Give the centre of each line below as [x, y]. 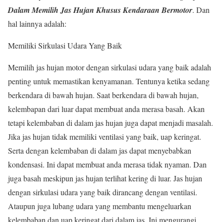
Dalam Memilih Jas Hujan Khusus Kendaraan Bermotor [100, 10]
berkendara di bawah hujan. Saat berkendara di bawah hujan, [103, 95]
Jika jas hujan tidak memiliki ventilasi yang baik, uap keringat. [105, 136]
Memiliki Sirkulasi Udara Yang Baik [65, 45]
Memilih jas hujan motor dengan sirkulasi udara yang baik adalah [110, 67]
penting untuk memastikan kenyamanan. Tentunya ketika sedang [109, 81]
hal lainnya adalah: [37, 23]
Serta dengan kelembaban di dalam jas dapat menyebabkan [100, 150]
